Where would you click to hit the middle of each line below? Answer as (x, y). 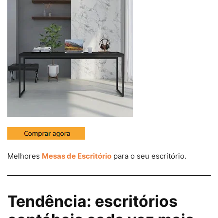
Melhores (25, 156)
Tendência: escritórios (92, 201)
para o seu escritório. (149, 156)
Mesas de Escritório (77, 156)
